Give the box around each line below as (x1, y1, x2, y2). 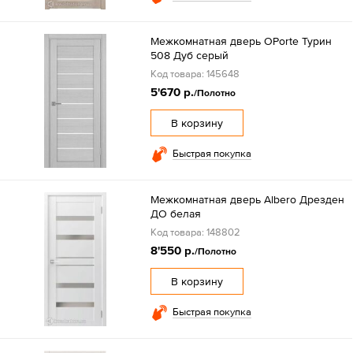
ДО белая (150, 207, 201, 221)
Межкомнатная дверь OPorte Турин (150, 35, 332, 48)
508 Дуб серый (150, 49, 229, 62)
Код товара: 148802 (150, 226, 240, 239)
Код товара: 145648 (150, 68, 240, 80)
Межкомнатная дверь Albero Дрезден (150, 193, 344, 206)
